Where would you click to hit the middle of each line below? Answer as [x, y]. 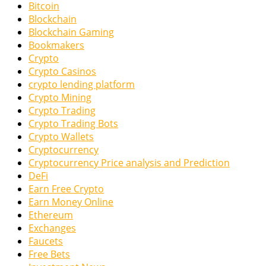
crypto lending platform [82, 85]
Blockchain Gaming [71, 32]
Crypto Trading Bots [73, 124]
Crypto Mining [60, 98]
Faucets [46, 241]
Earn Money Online [71, 202]
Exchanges [52, 228]
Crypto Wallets [61, 137]
